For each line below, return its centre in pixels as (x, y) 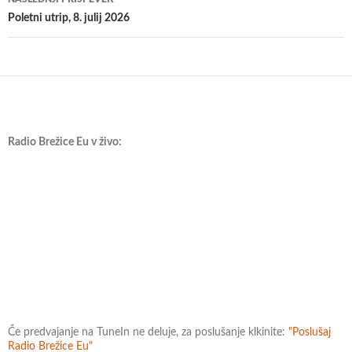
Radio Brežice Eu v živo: (65, 143)
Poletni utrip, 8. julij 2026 (69, 18)
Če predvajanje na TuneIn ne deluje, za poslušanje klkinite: (148, 333)
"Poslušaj (310, 333)
